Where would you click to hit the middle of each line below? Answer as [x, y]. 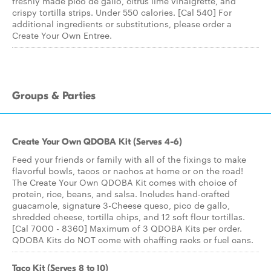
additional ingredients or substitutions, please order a [122, 24]
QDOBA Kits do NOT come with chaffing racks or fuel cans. [133, 240]
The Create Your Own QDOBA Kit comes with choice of [125, 182]
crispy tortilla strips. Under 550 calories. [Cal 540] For [122, 12]
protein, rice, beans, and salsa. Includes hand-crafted [121, 194]
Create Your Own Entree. [62, 35]
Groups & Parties [54, 96]
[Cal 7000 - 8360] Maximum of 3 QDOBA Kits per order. [127, 228]
